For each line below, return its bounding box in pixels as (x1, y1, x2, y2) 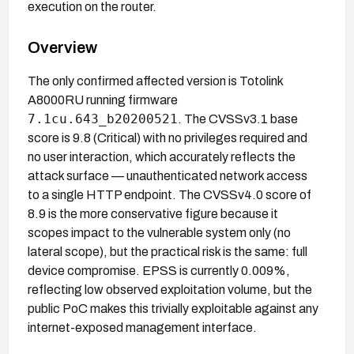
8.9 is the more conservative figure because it (28, 206, 278, 220)
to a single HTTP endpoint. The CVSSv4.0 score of (28, 187, 311, 201)
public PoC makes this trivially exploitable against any (28, 301, 318, 315)
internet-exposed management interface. (28, 320, 257, 334)
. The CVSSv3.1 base (178, 111, 298, 126)
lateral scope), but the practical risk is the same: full (28, 244, 307, 258)
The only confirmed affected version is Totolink (28, 73, 283, 88)
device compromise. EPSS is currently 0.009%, (28, 263, 290, 277)
